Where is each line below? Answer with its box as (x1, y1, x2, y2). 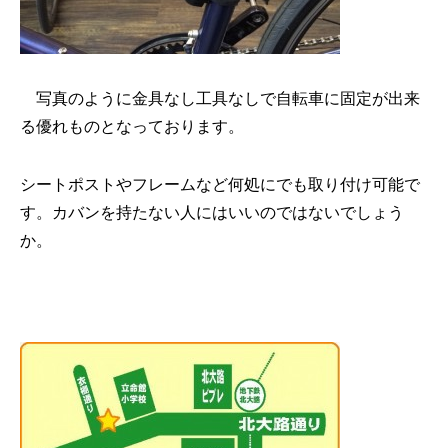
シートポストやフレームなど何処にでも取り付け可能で (20, 174, 420, 194)
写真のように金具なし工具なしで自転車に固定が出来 (20, 88, 420, 108)
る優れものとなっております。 (20, 116, 244, 136)
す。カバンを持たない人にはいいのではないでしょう (20, 202, 404, 222)
